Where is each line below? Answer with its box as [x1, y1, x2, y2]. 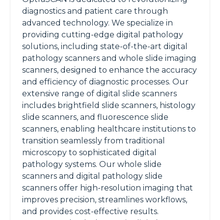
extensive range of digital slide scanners [22, 89, 177, 98]
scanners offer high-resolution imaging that [22, 183, 193, 192]
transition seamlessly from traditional [22, 136, 165, 145]
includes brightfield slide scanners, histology [22, 101, 195, 110]
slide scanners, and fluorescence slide [22, 112, 168, 122]
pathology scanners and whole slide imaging [22, 54, 196, 63]
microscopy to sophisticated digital [22, 148, 157, 157]
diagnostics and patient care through [22, 6, 168, 16]
